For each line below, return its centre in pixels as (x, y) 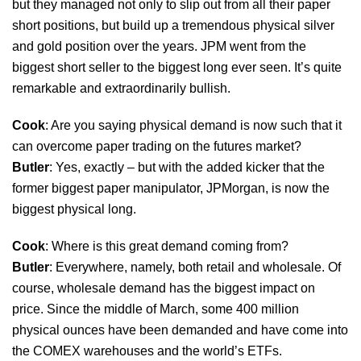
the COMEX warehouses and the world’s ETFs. (147, 351)
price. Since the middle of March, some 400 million (156, 309)
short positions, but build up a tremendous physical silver (173, 25)
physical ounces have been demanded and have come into (180, 330)
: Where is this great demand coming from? (167, 246)
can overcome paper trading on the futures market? (157, 146)
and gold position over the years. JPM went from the (159, 46)
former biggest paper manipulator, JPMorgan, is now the (171, 188)
